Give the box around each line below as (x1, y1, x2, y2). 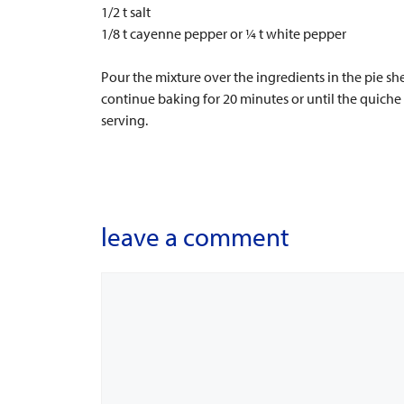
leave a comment (101, 220, 289, 252)
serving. (101, 111, 148, 129)
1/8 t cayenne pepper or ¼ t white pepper (101, 24, 346, 42)
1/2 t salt (101, 3, 151, 21)
